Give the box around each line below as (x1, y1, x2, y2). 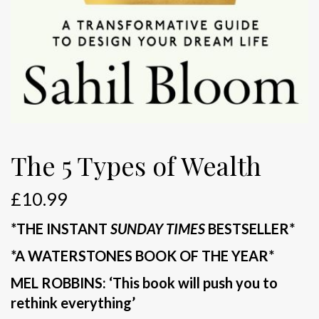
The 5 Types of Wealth (11, 147, 261, 182)
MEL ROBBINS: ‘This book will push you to (11, 273, 278, 291)
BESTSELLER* (205, 219, 295, 237)
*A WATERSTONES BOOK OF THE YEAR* (11, 246, 274, 264)
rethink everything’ (11, 293, 135, 311)
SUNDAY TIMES (110, 219, 205, 237)
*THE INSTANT (11, 219, 110, 237)
